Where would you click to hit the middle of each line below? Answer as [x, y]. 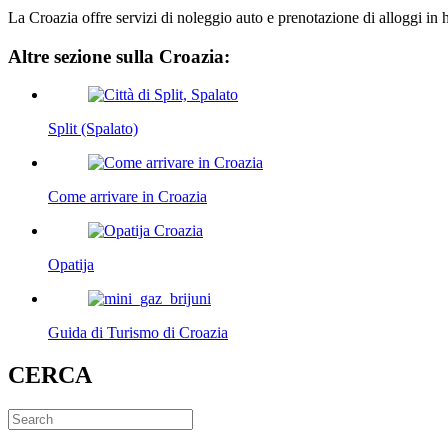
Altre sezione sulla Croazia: [119, 56]
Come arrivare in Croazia [127, 197]
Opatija [71, 265]
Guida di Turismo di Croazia [138, 333]
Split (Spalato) [93, 129]
